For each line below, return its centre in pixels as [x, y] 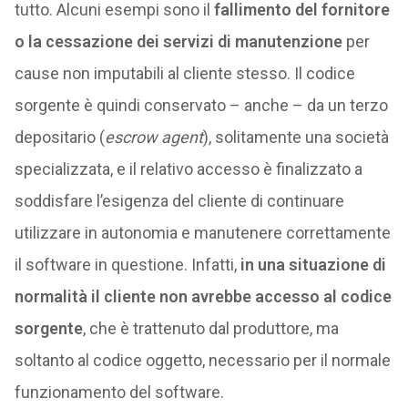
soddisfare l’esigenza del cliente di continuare [179, 201]
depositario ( [59, 137]
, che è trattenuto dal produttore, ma [210, 328]
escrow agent [153, 137]
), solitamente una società [296, 137]
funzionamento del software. [119, 392]
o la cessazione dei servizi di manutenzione [178, 41]
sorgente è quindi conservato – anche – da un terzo [201, 105]
